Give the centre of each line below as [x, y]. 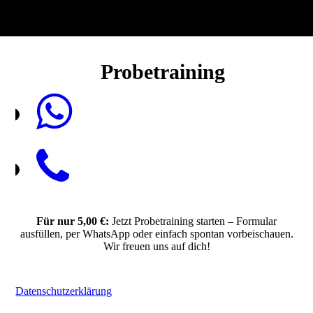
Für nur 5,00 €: [74, 221]
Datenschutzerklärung [64, 291]
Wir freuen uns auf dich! [156, 246]
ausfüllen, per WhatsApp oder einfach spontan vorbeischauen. [156, 234]
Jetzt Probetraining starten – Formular [194, 221]
